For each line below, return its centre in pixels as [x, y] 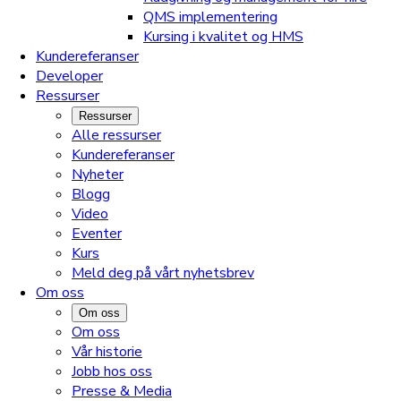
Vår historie [107, 351]
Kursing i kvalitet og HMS [223, 36]
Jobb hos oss [112, 371]
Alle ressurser [116, 135]
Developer [69, 76]
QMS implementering [210, 17]
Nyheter [98, 174]
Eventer [97, 233]
